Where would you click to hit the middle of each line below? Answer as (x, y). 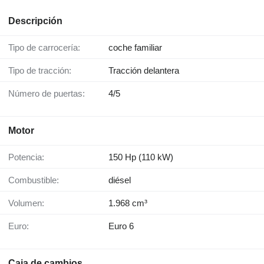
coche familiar (135, 48)
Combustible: (37, 180)
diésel (120, 180)
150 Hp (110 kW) (141, 157)
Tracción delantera (144, 71)
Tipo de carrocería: (47, 48)
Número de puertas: (50, 94)
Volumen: (29, 203)
